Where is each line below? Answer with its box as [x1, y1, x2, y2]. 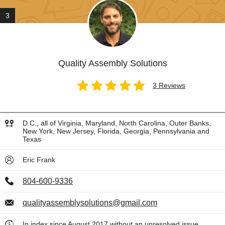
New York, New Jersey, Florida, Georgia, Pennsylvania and [23, 127, 209, 135]
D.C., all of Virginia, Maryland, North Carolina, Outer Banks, [23, 119, 211, 127]
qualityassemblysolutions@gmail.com [23, 198, 157, 207]
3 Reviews [153, 81, 185, 89]
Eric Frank [23, 156, 55, 164]
